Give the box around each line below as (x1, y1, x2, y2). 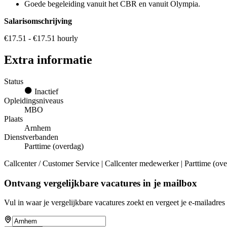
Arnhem (24, 123, 51, 132)
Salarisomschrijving (4, 17, 72, 25)
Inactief (32, 87, 58, 96)
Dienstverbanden (4, 132, 58, 141)
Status (4, 77, 23, 86)
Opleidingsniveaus (4, 96, 63, 105)
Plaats (4, 114, 23, 123)
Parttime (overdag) (24, 141, 84, 150)
